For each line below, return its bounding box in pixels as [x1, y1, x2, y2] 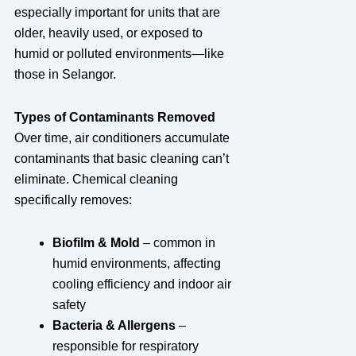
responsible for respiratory [52, 339, 199, 353]
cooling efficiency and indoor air [52, 277, 231, 291]
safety [52, 297, 86, 311]
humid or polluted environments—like [14, 46, 224, 60]
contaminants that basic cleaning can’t [14, 151, 229, 165]
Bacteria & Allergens [52, 318, 176, 332]
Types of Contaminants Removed [14, 110, 215, 124]
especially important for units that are [14, 5, 220, 19]
